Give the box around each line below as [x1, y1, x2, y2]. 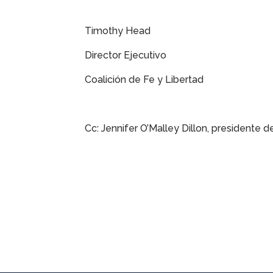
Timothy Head [85, 25, 151, 37]
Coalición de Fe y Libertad [85, 74, 204, 86]
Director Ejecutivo [85, 49, 167, 62]
